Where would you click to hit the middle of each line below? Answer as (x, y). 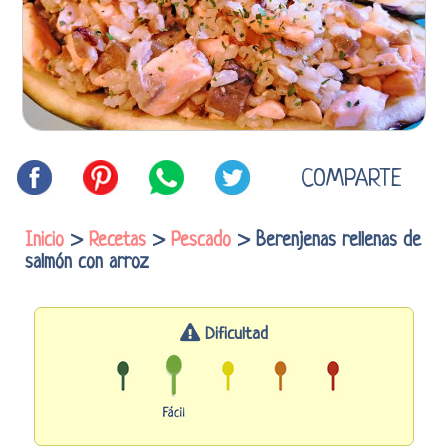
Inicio (44, 241)
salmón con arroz (86, 263)
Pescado (201, 241)
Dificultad (233, 334)
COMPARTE (351, 179)
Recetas (117, 241)
